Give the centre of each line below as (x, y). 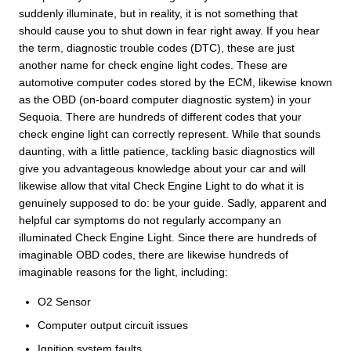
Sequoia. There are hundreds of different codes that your (160, 116)
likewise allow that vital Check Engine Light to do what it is (161, 185)
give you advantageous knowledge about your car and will (162, 168)
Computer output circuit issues (113, 325)
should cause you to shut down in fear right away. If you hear (169, 30)
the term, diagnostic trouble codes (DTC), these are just (157, 47)
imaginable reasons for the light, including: (123, 271)
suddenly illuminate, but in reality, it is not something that (158, 13)
